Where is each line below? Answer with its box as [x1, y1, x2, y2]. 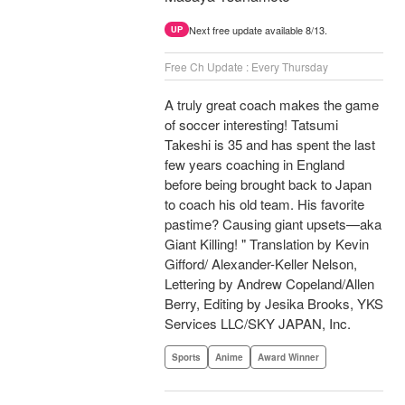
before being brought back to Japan [165, 174, 372, 194]
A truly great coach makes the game [165, 95, 379, 115]
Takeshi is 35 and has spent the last [165, 135, 375, 155]
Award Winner [258, 351, 319, 364]
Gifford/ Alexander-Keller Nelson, [165, 254, 357, 274]
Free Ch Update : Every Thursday [165, 59, 328, 75]
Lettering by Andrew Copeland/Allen [165, 274, 374, 294]
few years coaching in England [165, 155, 344, 174]
